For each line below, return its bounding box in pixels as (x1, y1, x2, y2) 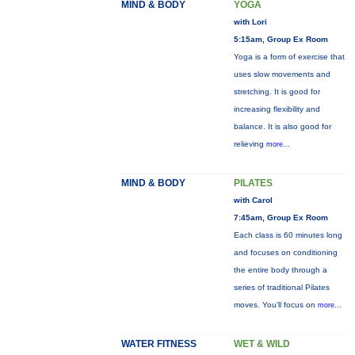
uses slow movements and (233, 70, 330, 78)
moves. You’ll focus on (233, 300, 318, 309)
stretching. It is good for (233, 87, 320, 96)
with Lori (233, 17, 267, 26)
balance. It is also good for (233, 122, 331, 131)
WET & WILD (233, 338, 290, 349)
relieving (233, 139, 266, 148)
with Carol (233, 196, 273, 204)
